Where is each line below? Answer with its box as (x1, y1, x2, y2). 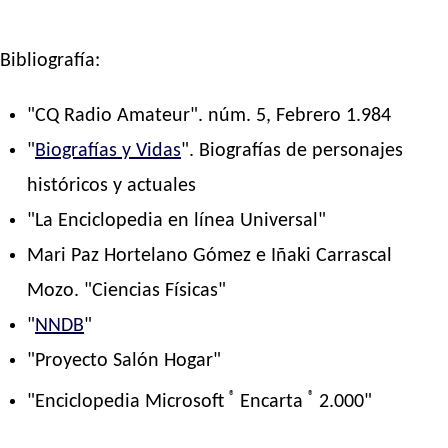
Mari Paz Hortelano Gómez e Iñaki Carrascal (27, 246, 393, 267)
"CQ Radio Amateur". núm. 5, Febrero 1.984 (27, 106, 392, 127)
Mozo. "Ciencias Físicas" (27, 281, 227, 302)
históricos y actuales (27, 176, 197, 197)
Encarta (235, 392, 309, 413)
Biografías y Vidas (35, 141, 182, 162)
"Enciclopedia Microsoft (27, 392, 230, 413)
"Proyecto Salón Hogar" (27, 351, 222, 372)
